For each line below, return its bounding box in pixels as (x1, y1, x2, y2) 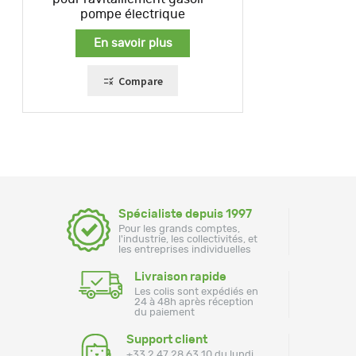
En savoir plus (93, 37, 172, 49)
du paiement (134, 307, 195, 318)
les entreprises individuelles (118, 244, 251, 255)
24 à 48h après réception (134, 296, 253, 308)
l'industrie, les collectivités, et (118, 234, 257, 245)
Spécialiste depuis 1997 (118, 207, 252, 220)
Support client (126, 333, 207, 346)
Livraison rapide (134, 270, 226, 283)
